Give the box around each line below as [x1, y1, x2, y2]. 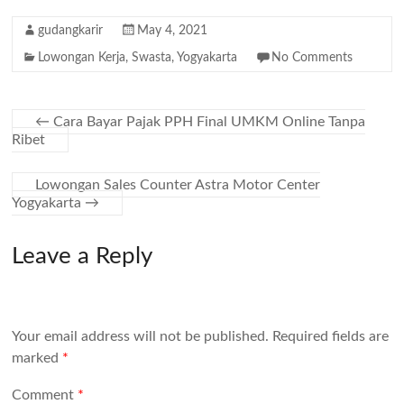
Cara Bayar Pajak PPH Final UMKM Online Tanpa [50, 115, 366, 130]
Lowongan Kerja [38, 51, 126, 65]
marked [12, 350, 63, 365]
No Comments [271, 51, 353, 65]
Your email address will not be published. [12, 328, 270, 344]
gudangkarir [38, 24, 104, 38]
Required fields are [272, 328, 390, 344]
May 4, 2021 [137, 24, 208, 38]
